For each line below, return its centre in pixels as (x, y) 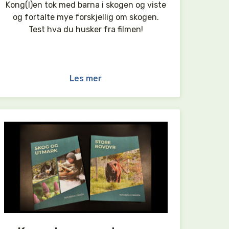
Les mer (86, 79)
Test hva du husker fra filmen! (86, 30)
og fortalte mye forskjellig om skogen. (86, 17)
